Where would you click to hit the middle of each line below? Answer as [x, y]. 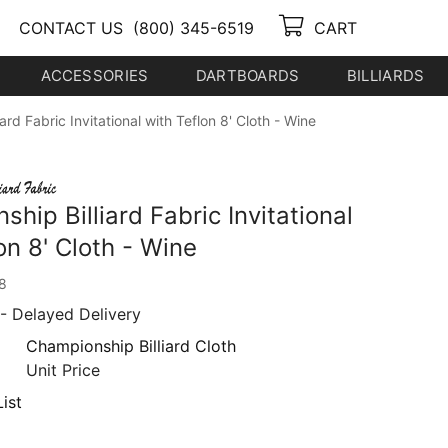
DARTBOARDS [247, 75]
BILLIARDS [385, 75]
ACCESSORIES [95, 75]
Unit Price [63, 370]
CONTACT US [71, 28]
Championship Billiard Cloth [131, 346]
